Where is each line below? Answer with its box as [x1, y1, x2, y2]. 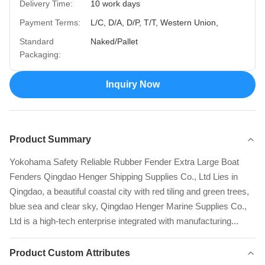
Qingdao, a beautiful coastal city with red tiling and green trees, [9, 186, 249, 196]
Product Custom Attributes [9, 248, 130, 258]
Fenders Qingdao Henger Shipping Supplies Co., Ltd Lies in [9, 172, 238, 182]
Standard [20, 37, 54, 46]
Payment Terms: [20, 18, 80, 27]
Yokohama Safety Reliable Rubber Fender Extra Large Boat [9, 157, 239, 167]
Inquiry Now [105, 79, 160, 89]
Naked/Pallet [91, 37, 138, 46]
